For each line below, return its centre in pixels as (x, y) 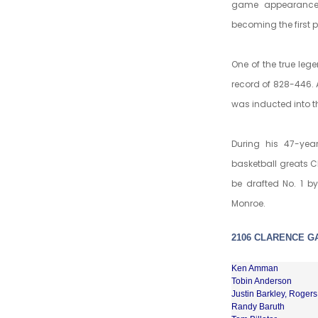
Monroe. (248, 203)
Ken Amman (255, 268)
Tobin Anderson (262, 281)
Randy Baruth (258, 306)
